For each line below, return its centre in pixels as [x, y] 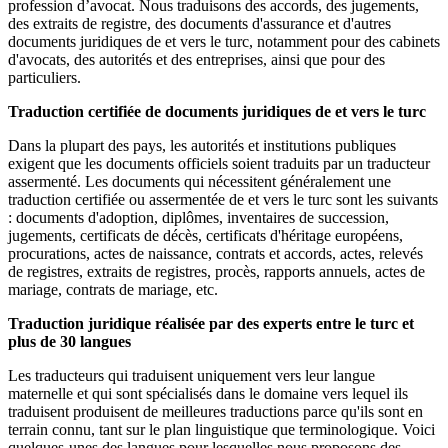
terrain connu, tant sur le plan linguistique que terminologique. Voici [221, 430]
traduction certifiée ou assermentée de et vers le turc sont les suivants [223, 200]
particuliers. [44, 78]
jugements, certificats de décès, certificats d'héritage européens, [205, 236]
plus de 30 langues [69, 342]
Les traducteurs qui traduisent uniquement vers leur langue [191, 376]
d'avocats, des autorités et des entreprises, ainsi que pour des [196, 60]
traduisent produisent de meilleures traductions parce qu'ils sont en [215, 412]
